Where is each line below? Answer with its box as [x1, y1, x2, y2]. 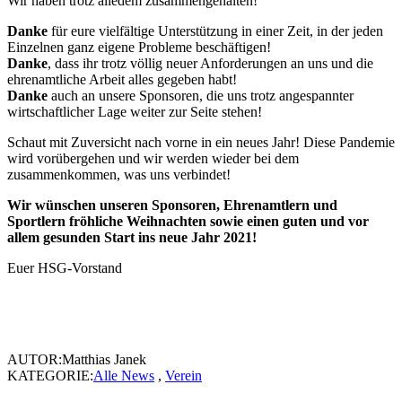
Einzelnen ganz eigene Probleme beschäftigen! [7, 39, 271, 56]
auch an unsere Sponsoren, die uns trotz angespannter [48, 88, 354, 104]
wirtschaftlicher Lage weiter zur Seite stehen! [7, 104, 262, 120]
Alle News [93, 368, 154, 384]
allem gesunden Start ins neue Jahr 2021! [7, 230, 257, 246]
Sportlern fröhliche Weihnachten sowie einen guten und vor [7, 214, 369, 230]
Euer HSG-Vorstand [7, 260, 122, 276]
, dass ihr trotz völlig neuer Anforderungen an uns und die [48, 56, 373, 72]
